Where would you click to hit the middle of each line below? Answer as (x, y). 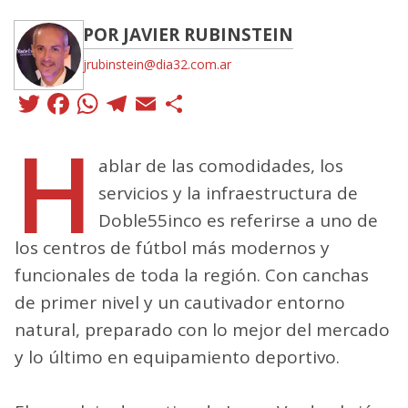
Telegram (199, 103)
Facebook (142, 103)
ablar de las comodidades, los (220, 165)
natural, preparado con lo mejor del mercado (202, 329)
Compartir (263, 103)
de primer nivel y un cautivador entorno (180, 302)
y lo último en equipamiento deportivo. (177, 357)
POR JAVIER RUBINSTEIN (188, 34)
